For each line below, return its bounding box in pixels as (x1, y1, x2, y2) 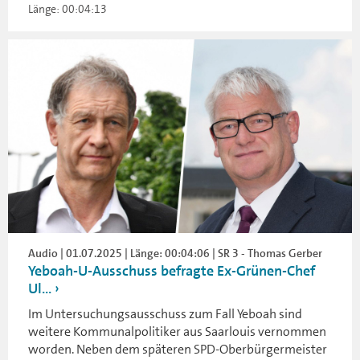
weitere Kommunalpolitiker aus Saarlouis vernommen (28, 322, 326, 340)
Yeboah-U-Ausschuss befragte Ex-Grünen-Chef (28, 260, 315, 280)
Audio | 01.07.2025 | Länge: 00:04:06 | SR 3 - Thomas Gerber (28, 245, 322, 260)
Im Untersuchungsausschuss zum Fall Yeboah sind (28, 305, 302, 322)
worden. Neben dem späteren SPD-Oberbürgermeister (28, 340, 327, 358)
